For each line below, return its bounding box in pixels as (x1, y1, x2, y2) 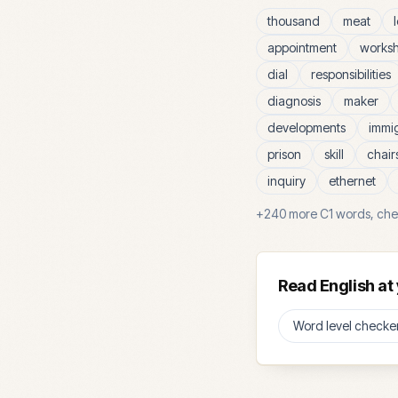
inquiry (267, 173, 306, 188)
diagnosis (267, 93, 321, 108)
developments (267, 120, 346, 135)
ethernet (329, 173, 376, 188)
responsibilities (311, 67, 391, 82)
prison (267, 147, 301, 162)
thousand (267, 13, 320, 28)
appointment (267, 40, 337, 55)
